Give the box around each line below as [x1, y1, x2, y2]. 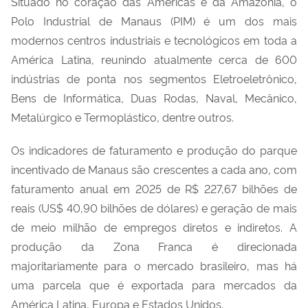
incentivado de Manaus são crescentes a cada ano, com [11, 161, 297, 177]
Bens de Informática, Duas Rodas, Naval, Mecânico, [11, 89, 297, 105]
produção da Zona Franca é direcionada [11, 238, 297, 254]
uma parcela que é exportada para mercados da [11, 276, 297, 292]
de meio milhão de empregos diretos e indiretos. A [11, 219, 297, 234]
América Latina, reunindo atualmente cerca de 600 [11, 51, 297, 67]
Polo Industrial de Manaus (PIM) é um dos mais [11, 12, 297, 28]
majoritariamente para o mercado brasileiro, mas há [11, 257, 297, 273]
